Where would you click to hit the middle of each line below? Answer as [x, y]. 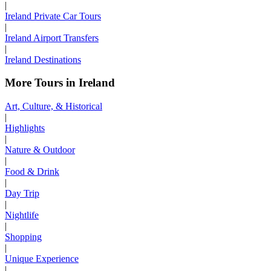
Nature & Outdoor [40, 149]
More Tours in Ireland [60, 83]
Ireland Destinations [43, 59]
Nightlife [22, 215]
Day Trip [22, 193]
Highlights [25, 128]
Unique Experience [42, 258]
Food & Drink [32, 171]
